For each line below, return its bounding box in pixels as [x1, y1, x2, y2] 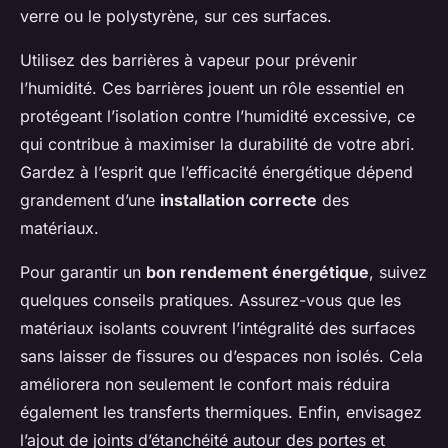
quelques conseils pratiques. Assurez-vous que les [20, 290, 401, 311]
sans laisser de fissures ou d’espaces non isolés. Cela [20, 346, 423, 367]
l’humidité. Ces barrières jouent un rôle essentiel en [20, 78, 404, 99]
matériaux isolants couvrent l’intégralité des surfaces [20, 318, 415, 339]
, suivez [369, 262, 427, 283]
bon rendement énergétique [146, 262, 369, 283]
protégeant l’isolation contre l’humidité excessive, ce [20, 106, 415, 127]
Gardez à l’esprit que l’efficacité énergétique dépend [20, 162, 413, 183]
